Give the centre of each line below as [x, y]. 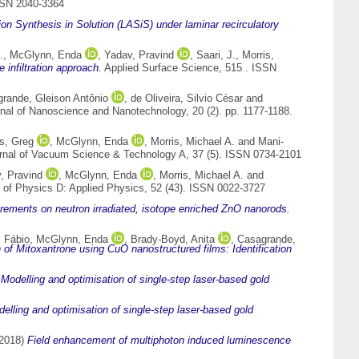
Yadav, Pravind [139, 55]
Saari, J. [216, 55]
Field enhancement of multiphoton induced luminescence [159, 341]
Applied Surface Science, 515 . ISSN [189, 68]
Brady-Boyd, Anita [173, 240]
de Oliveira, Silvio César [187, 99]
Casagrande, [266, 240]
